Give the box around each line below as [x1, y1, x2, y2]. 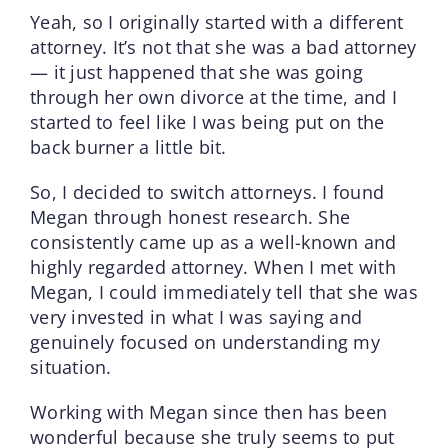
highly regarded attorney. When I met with [29, 254, 397, 279]
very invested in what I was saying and [29, 304, 363, 329]
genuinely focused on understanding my [29, 329, 380, 354]
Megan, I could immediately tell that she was [29, 279, 418, 304]
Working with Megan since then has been [29, 399, 388, 424]
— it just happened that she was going [29, 59, 363, 84]
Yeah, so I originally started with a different [29, 9, 404, 34]
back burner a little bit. [29, 134, 227, 159]
